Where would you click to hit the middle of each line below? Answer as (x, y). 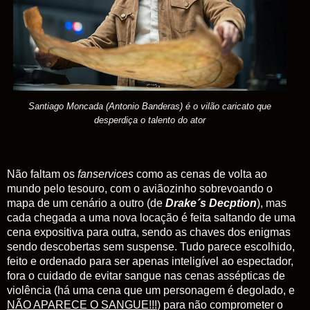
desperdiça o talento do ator (150, 120)
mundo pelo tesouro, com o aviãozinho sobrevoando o (140, 188)
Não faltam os (42, 174)
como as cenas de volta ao (200, 174)
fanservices (106, 174)
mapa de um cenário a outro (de (85, 203)
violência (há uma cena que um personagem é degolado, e (151, 290)
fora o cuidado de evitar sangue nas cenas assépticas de (146, 275)
